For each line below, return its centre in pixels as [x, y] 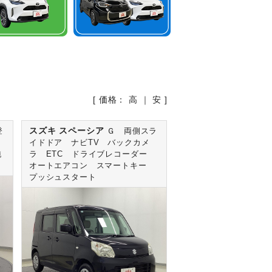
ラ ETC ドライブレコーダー [92, 155]
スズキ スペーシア [68, 131]
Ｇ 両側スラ [132, 131]
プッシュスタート [63, 178]
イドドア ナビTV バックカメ [89, 143]
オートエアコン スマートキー [92, 166]
